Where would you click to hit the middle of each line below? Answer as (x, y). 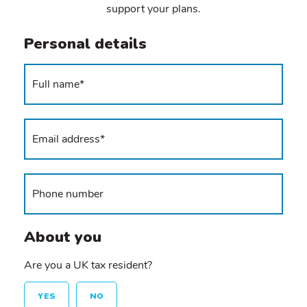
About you (63, 237)
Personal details (85, 44)
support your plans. (153, 9)
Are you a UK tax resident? (88, 265)
